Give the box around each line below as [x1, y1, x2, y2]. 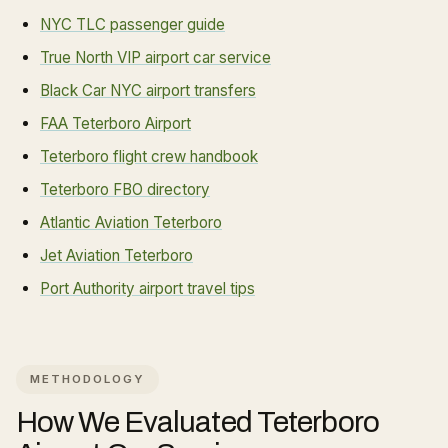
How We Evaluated [16, 406, 257, 438]
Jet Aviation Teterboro [40, 246, 193, 265]
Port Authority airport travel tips [40, 279, 255, 298]
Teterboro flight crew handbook [40, 147, 258, 166]
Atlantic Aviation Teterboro [40, 213, 222, 232]
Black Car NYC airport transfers [40, 81, 256, 100]
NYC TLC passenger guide [40, 15, 225, 34]
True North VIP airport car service [40, 48, 271, 67]
